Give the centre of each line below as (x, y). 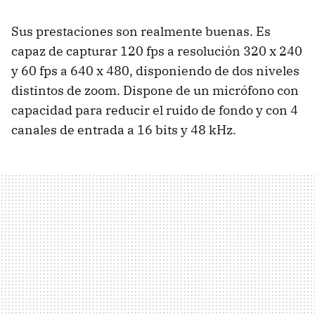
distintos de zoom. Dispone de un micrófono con (155, 90)
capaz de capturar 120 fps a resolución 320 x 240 (157, 51)
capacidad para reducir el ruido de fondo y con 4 (155, 110)
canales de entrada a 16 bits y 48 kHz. (124, 130)
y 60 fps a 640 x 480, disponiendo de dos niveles (155, 71)
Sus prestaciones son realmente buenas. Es (141, 31)
